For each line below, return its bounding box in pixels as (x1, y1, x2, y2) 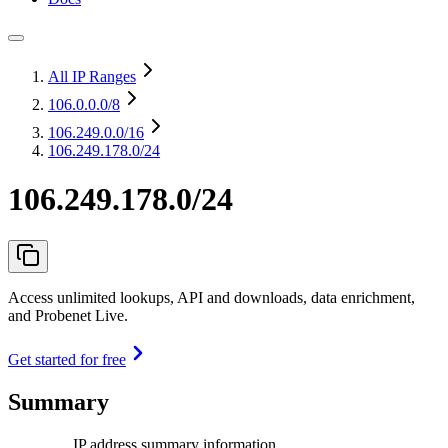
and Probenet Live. (8, 306, 128, 324)
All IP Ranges (48, 68, 136, 85)
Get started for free (8, 350, 126, 368)
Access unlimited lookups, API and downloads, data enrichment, (8, 288, 415, 306)
